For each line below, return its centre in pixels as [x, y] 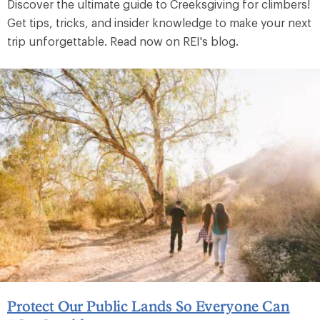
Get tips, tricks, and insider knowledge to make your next [159, 23]
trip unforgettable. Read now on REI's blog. [123, 41]
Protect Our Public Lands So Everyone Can [149, 305]
